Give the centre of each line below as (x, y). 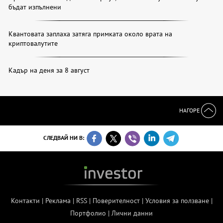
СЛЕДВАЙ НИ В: (64, 138)
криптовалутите (33, 44)
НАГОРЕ (190, 110)
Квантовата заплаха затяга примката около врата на (90, 34)
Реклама (58, 201)
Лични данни (132, 213)
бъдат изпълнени (35, 7)
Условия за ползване (177, 201)
